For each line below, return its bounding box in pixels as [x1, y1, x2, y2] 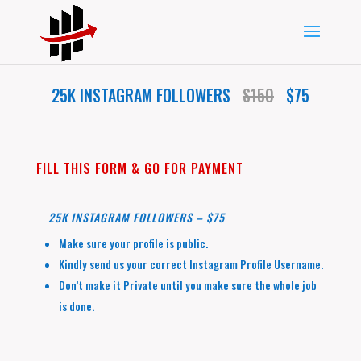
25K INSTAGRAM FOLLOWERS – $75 [48, 209, 225, 226]
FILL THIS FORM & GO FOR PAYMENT [35, 159, 243, 178]
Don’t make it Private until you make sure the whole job [59, 277, 317, 293]
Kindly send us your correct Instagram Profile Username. [59, 256, 324, 272]
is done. [59, 298, 95, 314]
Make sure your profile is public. [59, 235, 209, 251]
